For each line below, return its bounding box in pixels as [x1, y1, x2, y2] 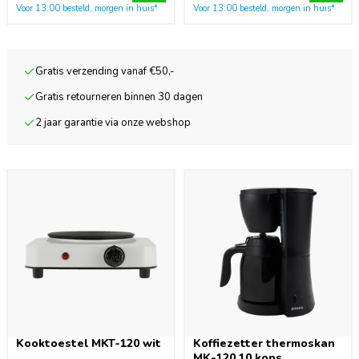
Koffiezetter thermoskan [193, 336, 335, 351]
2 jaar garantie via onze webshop [35, 115, 192, 130]
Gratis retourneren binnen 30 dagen [35, 90, 204, 104]
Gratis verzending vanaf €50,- [35, 64, 175, 79]
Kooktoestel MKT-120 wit [16, 336, 161, 351]
